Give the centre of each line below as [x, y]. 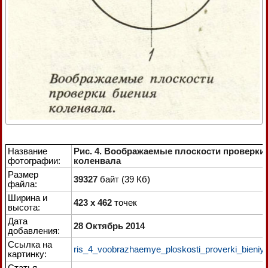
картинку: [27, 254]
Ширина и [28, 197]
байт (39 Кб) [124, 179]
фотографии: [34, 160]
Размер [23, 174]
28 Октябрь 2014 [109, 226]
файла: [22, 184]
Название [28, 151]
